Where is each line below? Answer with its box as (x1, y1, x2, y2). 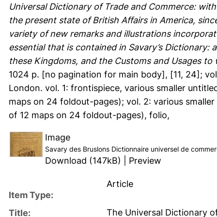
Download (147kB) (45, 155, 121, 166)
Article (107, 178, 133, 189)
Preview (129, 155, 161, 166)
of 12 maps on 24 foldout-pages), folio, (9, 109, 170, 120)
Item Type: (9, 189, 53, 200)
